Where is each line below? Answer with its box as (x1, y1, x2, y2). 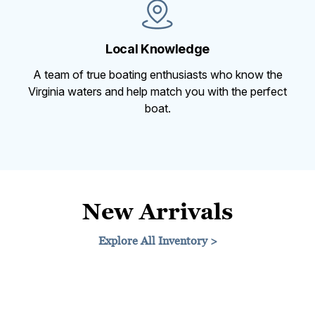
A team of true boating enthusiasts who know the (32, 67, 283, 82)
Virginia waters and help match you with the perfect (28, 84, 287, 98)
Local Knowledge (105, 41, 210, 56)
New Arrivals (82, 197, 233, 224)
